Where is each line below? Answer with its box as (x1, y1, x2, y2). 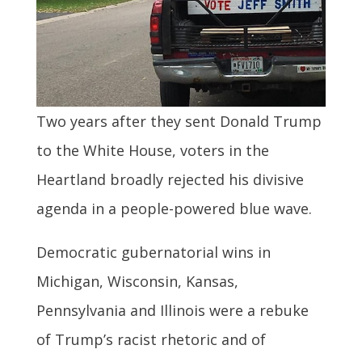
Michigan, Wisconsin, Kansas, (36, 271, 238, 292)
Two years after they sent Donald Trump (36, 112, 322, 132)
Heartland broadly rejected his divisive (36, 170, 304, 190)
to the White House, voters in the (36, 141, 269, 161)
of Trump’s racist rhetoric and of (36, 330, 266, 350)
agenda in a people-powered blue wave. (36, 199, 312, 219)
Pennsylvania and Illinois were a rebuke (36, 301, 309, 321)
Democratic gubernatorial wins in (36, 242, 271, 263)
